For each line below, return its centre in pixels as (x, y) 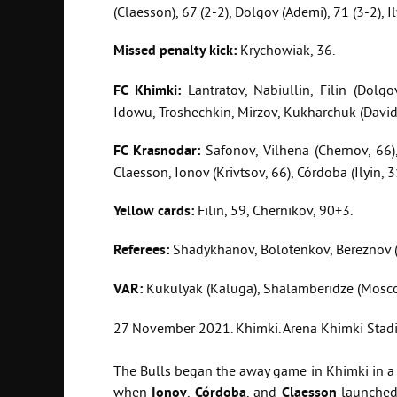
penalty (183, 51)
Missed (135, 51)
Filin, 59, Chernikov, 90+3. (275, 210)
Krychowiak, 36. (286, 51)
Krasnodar (164, 151)
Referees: (141, 251)
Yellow (134, 211)
